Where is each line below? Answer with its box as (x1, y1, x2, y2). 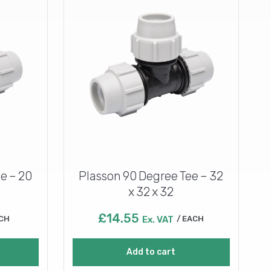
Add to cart (126, 246, 176, 257)
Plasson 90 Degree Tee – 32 (79, 168, 224, 183)
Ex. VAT (142, 214, 174, 225)
